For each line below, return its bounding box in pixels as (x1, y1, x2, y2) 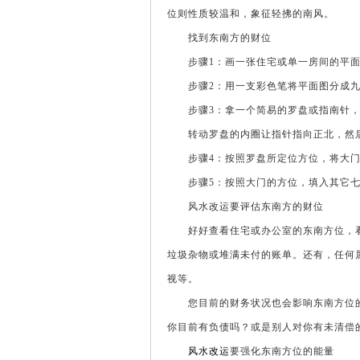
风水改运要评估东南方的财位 (167, 201, 324, 212)
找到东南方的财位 (167, 32, 272, 43)
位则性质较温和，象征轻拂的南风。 (167, 8, 334, 19)
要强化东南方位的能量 (230, 346, 334, 357)
